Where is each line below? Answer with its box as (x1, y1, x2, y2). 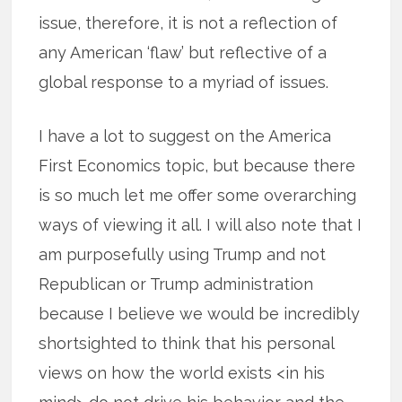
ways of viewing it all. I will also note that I (39, 214, 363, 234)
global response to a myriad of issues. (39, 72, 329, 92)
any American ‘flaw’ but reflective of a (39, 42, 328, 62)
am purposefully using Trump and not (39, 244, 327, 264)
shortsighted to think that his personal (39, 333, 335, 353)
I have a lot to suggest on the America (39, 126, 332, 145)
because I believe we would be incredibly (39, 303, 361, 323)
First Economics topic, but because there (39, 155, 356, 175)
